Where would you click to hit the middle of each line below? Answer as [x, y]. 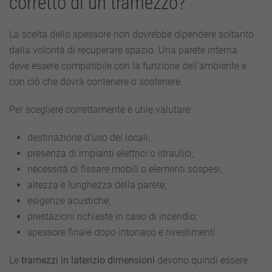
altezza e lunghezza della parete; [97, 185]
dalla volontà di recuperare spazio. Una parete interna [123, 50]
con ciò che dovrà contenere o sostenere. [96, 82]
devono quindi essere [201, 260]
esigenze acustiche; [69, 201]
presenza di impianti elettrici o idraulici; [110, 153]
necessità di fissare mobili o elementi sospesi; [125, 169]
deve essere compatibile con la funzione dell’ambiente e [128, 66]
